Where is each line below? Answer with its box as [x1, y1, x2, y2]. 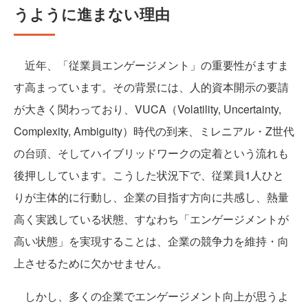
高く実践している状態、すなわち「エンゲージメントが [14, 211, 289, 228]
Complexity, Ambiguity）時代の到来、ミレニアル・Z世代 [14, 123, 294, 140]
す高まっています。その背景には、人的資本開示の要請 [14, 79, 289, 96]
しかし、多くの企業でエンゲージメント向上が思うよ [14, 288, 289, 305]
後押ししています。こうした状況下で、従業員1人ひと [14, 167, 284, 184]
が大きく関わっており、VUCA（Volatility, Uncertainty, [14, 101, 281, 118]
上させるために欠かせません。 [14, 255, 168, 272]
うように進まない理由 [14, 3, 170, 25]
